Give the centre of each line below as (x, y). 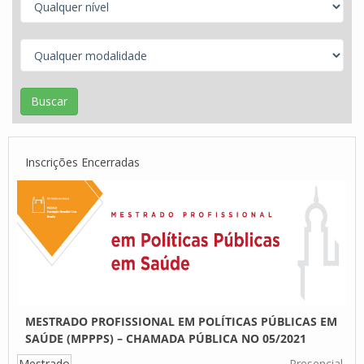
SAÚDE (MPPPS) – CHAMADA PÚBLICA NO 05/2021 (166, 338)
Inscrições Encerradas (82, 162)
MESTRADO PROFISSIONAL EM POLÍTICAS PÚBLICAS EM (181, 321)
